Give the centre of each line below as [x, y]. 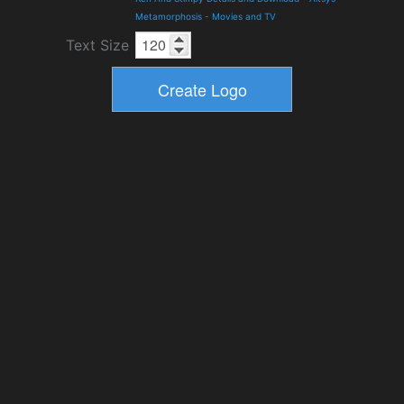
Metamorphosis [169, 16]
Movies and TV [244, 16]
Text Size [97, 45]
